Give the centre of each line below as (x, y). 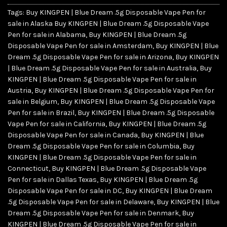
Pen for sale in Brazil (41, 112)
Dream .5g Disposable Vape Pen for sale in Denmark (93, 213)
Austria (20, 90)
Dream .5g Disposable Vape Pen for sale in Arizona (90, 57)
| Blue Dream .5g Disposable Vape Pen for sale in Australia (102, 68)
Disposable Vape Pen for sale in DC (65, 191)
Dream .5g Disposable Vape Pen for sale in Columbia (93, 146)
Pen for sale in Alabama (47, 34)
